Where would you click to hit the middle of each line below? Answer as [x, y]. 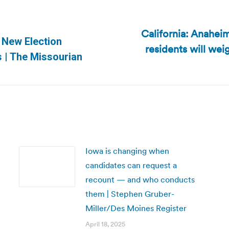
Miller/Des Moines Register [136, 208]
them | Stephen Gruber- [130, 194]
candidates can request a [131, 165]
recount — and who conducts [140, 179]
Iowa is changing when [127, 151]
